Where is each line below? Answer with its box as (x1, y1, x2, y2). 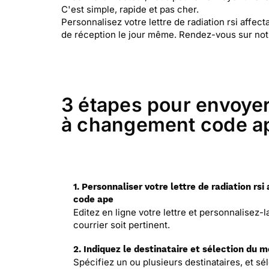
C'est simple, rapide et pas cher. (61, 4, 199, 15)
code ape (73, 194, 113, 205)
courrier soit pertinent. (73, 219, 170, 231)
